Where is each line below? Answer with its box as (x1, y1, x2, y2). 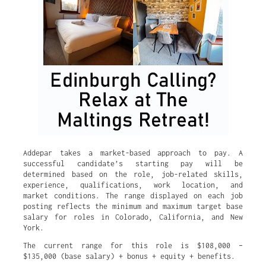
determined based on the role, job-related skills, (23, 170, 243, 179)
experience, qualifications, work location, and (23, 180, 243, 189)
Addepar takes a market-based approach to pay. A (23, 148, 243, 157)
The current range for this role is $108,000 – (23, 241, 243, 250)
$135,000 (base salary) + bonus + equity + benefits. (23, 252, 235, 261)
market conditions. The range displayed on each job (23, 191, 243, 200)
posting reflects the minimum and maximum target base (23, 202, 243, 211)
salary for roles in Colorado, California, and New (23, 213, 243, 221)
